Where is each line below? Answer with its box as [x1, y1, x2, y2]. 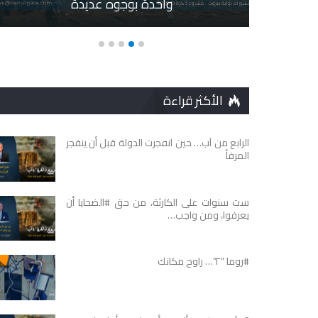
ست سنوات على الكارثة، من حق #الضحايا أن [65, 192, 249, 212]
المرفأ [226, 146, 249, 165]
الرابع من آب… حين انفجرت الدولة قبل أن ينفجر [65, 133, 249, 153]
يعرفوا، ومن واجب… [168, 205, 249, 224]
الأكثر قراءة [163, 88, 226, 112]
